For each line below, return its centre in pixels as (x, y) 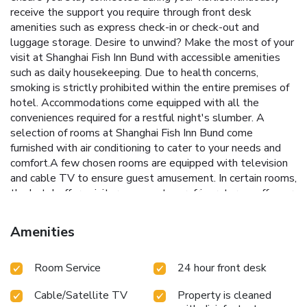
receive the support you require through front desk (131, 13)
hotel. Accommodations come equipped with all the (135, 103)
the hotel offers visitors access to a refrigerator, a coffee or (152, 194)
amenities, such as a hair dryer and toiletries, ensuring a (141, 239)
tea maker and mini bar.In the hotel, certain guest (127, 209)
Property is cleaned (224, 296)
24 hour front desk (222, 268)
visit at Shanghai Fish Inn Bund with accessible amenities (145, 58)
